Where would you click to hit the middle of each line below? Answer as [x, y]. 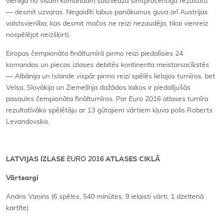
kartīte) [17, 208]
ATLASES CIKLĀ [132, 160]
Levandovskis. [28, 122]
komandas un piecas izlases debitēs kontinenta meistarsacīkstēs [108, 65]
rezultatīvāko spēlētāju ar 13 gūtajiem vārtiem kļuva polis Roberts [109, 111]
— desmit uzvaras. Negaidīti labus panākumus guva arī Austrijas [107, 13]
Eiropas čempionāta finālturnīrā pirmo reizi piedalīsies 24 [94, 54]
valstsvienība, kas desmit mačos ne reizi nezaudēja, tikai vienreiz [107, 24]
